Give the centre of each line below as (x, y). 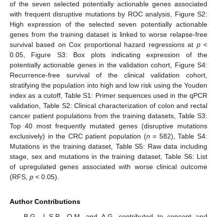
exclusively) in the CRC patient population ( (78, 136)
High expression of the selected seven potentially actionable (108, 24)
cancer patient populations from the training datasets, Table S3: (108, 116)
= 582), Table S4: (179, 136)
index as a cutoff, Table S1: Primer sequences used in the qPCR (108, 95)
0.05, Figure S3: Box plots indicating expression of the (108, 54)
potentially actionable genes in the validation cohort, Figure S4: (108, 65)
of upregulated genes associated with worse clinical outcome (108, 166)
